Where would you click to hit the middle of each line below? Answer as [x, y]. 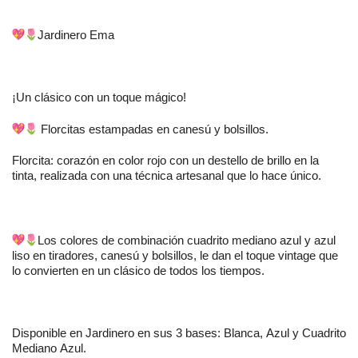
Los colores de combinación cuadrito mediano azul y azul [187, 240]
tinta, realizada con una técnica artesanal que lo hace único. [167, 175]
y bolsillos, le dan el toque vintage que [239, 255]
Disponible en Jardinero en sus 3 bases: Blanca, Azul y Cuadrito [179, 333]
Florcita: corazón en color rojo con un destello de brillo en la [165, 160]
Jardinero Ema [78, 35]
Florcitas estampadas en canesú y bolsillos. [155, 129]
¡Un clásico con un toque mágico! [101, 97]
